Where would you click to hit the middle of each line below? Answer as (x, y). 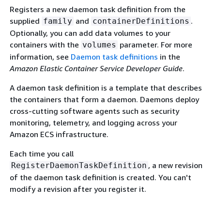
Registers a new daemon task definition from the (98, 9)
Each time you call (42, 154)
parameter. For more (155, 45)
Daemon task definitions (114, 57)
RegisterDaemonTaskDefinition (79, 165)
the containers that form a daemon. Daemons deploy (104, 99)
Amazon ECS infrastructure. (59, 134)
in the (169, 57)
